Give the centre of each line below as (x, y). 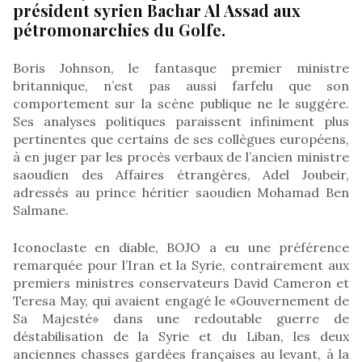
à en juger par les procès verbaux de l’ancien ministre (181, 156)
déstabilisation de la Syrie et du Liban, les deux (181, 336)
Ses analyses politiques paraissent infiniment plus (181, 121)
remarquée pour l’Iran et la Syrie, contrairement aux (181, 265)
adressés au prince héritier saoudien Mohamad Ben (181, 192)
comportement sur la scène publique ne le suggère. (181, 103)
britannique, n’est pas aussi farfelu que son (181, 85)
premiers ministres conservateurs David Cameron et (181, 282)
